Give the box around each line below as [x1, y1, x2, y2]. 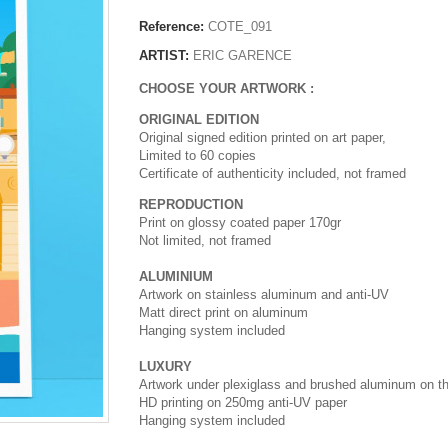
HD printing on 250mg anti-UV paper [139, 394, 347, 410]
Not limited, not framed [139, 232, 271, 248]
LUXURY [139, 358, 192, 374]
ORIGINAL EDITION [139, 111, 259, 127]
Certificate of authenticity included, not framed [139, 165, 406, 181]
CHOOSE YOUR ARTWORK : [139, 80, 314, 96]
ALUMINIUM [139, 268, 213, 284]
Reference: [139, 18, 204, 34]
